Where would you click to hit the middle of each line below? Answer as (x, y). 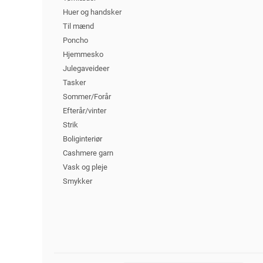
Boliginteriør (82, 139)
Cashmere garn (88, 153)
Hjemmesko (83, 54)
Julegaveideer (86, 68)
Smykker (77, 181)
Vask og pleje (85, 167)
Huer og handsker (92, 12)
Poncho (75, 40)
